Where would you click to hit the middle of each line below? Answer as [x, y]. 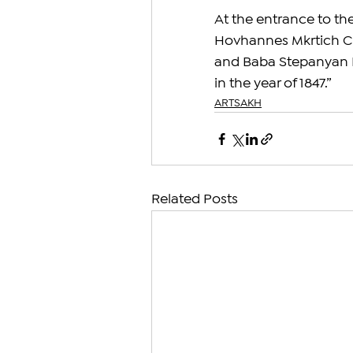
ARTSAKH [238, 104]
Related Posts [195, 200]
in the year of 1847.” [273, 84]
